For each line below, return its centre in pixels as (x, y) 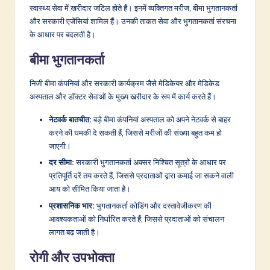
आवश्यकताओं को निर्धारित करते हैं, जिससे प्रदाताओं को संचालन (137, 218)
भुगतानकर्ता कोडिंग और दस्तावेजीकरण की (153, 205)
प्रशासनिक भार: (72, 205)
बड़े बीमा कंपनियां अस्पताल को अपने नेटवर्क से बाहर (161, 120)
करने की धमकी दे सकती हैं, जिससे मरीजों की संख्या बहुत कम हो (135, 133)
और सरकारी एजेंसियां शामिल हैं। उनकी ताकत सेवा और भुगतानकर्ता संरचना (133, 21)
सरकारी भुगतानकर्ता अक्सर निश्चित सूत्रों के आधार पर (150, 162)
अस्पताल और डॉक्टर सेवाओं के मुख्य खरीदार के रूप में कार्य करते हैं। (123, 97)
